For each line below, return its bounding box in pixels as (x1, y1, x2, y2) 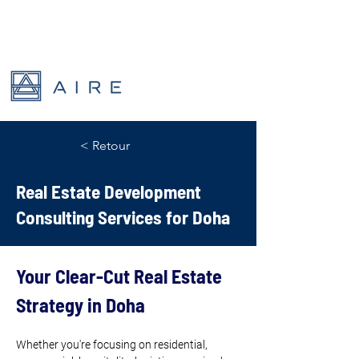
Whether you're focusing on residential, (16, 338, 210, 351)
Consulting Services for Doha (16, 206, 230, 228)
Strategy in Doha (16, 293, 145, 317)
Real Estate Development (16, 180, 201, 203)
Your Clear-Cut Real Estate (16, 264, 226, 288)
